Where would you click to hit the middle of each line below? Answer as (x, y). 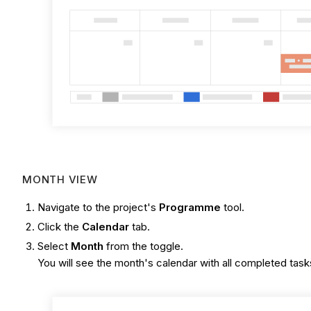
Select (54, 246)
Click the (60, 226)
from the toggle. (144, 246)
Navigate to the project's (99, 208)
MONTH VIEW (60, 180)
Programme (190, 208)
